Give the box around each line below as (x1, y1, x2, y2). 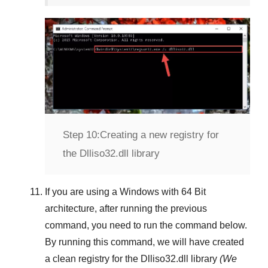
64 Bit (181, 187, 206, 197)
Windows (120, 187, 159, 197)
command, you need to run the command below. (45, 220, 247, 231)
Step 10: (63, 129, 100, 141)
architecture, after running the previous (45, 203, 207, 214)
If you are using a (45, 187, 120, 197)
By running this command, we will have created (45, 237, 244, 248)
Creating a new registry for (100, 129, 219, 141)
